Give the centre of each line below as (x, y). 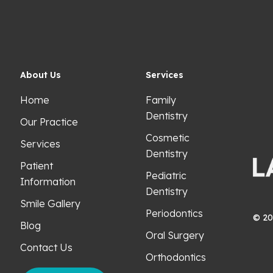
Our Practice (49, 122)
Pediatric (166, 175)
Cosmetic (168, 138)
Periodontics (175, 213)
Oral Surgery (175, 235)
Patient (37, 166)
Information (48, 182)
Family (161, 100)
